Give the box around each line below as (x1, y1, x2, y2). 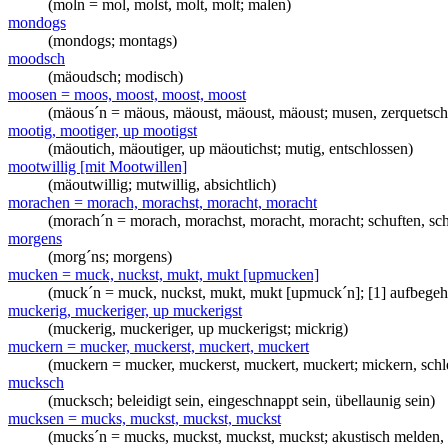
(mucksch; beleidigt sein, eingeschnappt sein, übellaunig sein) (48, 392, 435, 409)
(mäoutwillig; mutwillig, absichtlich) (48, 176, 276, 193)
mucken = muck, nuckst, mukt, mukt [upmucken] (8, 266, 319, 283)
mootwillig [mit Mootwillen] (8, 158, 187, 175)
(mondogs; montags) (48, 32, 177, 49)
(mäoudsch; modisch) (48, 68, 183, 85)
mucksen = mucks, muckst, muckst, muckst (8, 410, 281, 427)
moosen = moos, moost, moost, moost (8, 86, 246, 103)
